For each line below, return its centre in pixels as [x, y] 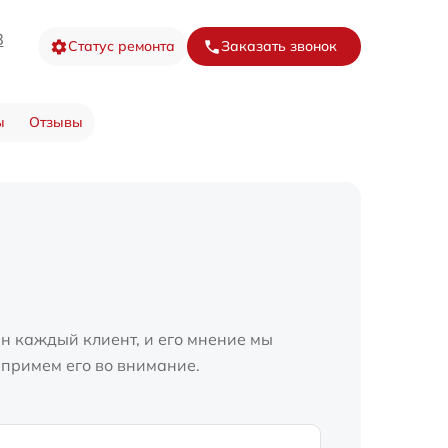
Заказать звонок [279, 46]
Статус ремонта [121, 46]
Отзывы [55, 122]
